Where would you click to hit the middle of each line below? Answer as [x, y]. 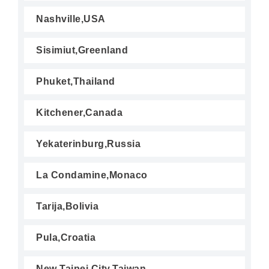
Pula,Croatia [66, 237]
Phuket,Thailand [76, 81]
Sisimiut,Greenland [82, 50]
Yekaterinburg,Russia [88, 144]
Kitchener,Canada [79, 113]
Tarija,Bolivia [67, 206]
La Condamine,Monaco [92, 175]
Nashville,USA [71, 19]
